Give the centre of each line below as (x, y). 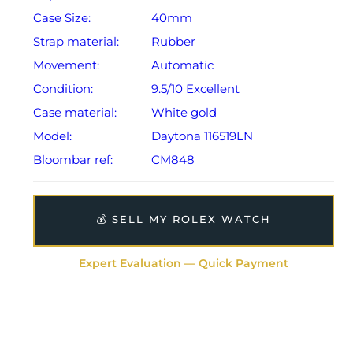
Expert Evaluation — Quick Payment (184, 264)
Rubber (173, 42)
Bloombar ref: (73, 160)
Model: (52, 136)
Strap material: (76, 42)
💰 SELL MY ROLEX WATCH (184, 219)
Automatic (182, 65)
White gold (184, 113)
